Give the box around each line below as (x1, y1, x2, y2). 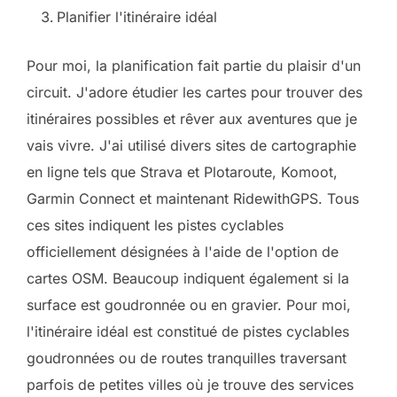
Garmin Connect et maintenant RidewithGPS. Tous (27, 190, 359, 207)
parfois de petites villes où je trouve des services (27, 376, 354, 393)
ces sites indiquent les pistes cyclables (27, 216, 284, 234)
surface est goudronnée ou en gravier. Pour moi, (27, 296, 351, 314)
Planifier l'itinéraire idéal (57, 8, 217, 26)
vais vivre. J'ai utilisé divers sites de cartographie (27, 136, 356, 154)
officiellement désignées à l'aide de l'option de (27, 243, 339, 261)
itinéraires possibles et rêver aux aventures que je (27, 110, 357, 128)
